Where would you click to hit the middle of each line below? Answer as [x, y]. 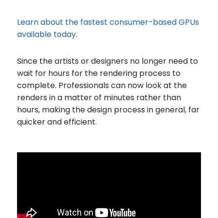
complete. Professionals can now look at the [102, 85]
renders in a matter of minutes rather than [99, 97]
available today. [47, 34]
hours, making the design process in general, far [108, 109]
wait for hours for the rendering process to [99, 73]
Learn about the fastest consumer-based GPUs [108, 22]
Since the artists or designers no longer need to [108, 61]
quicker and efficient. [57, 122]
